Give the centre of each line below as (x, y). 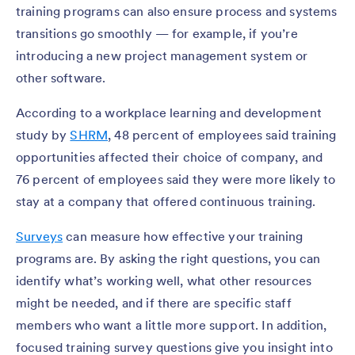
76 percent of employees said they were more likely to (176, 179)
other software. (61, 77)
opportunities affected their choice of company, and (170, 157)
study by (43, 134)
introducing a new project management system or (162, 55)
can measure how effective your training (183, 236)
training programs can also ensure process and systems (177, 11)
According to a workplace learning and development (169, 112)
